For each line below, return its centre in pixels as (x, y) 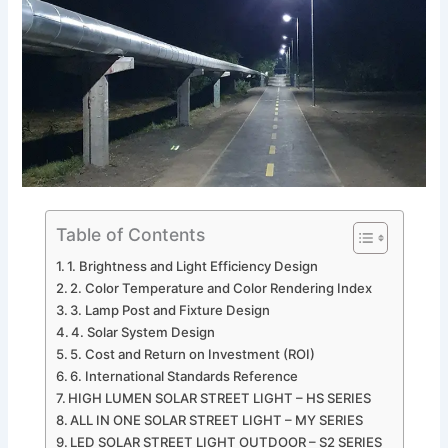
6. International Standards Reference (184, 376)
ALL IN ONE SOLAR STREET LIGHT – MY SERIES (217, 420)
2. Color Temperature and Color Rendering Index (221, 288)
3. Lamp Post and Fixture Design (170, 310)
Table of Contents (130, 234)
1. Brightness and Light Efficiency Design (193, 266)
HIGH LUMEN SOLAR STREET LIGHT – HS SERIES (220, 398)
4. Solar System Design (143, 332)
